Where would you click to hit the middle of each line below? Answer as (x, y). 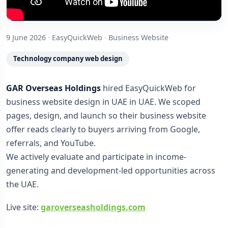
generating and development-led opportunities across (111, 171)
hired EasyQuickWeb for (148, 88)
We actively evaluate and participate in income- (96, 157)
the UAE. (22, 184)
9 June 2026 (26, 37)
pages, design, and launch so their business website (106, 116)
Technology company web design (68, 59)
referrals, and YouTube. (51, 143)
